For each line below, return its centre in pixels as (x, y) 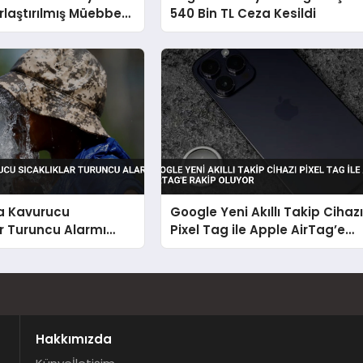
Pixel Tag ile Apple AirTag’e (258, 230)
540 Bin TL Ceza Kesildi (243, 13)
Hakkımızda (73, 340)
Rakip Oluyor (211, 248)
